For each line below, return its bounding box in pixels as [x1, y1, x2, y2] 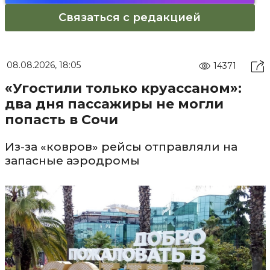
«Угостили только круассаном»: [4, 80, 242, 96]
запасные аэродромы [4, 154, 140, 168]
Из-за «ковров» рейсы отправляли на [4, 140, 237, 154]
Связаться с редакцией [58, 11, 201, 24]
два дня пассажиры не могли [4, 96, 224, 112]
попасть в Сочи [4, 111, 118, 128]
